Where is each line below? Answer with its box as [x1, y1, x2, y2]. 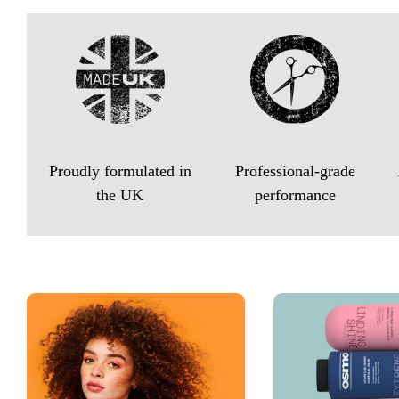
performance [254, 186, 336, 204]
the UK [96, 186, 144, 204]
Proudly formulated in [48, 162, 191, 180]
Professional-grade [234, 162, 355, 180]
